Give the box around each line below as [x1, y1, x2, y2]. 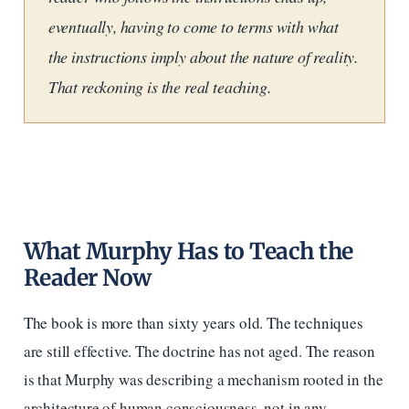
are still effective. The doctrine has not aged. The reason [23, 341, 375, 362]
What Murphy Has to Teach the [23, 236, 353, 266]
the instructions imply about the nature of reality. [47, 45, 359, 68]
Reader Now [23, 263, 152, 292]
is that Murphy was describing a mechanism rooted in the [23, 369, 383, 391]
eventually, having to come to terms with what [47, 15, 340, 37]
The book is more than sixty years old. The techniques [23, 312, 363, 334]
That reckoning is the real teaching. [47, 75, 271, 98]
